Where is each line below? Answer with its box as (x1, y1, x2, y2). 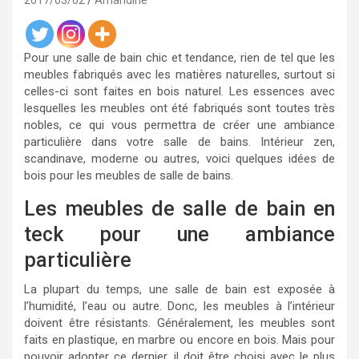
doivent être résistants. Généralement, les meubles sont (24, 316, 335, 330)
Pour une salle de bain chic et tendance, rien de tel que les (24, 50, 335, 65)
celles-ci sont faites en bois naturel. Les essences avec (24, 84, 335, 99)
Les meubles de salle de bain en (24, 197, 335, 220)
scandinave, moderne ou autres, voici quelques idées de (24, 151, 335, 166)
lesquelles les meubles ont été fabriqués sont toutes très (24, 101, 335, 115)
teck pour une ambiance (24, 223, 335, 246)
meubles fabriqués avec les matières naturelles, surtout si (24, 67, 335, 82)
